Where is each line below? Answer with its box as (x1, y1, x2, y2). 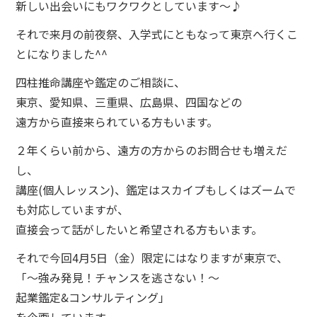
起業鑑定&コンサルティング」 (16, 289, 171, 306)
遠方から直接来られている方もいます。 (16, 113, 219, 130)
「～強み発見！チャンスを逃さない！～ (16, 269, 220, 286)
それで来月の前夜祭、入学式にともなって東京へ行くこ (16, 25, 299, 42)
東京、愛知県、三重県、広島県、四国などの (16, 93, 243, 110)
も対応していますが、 (16, 201, 129, 218)
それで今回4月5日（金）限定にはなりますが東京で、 (16, 249, 289, 266)
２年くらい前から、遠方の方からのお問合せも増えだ (16, 142, 288, 158)
